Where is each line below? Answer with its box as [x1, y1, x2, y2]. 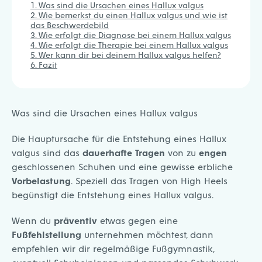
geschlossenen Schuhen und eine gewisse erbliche [12, 161, 233, 173]
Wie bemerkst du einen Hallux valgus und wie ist [39, 9, 227, 20]
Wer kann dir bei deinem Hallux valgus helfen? [39, 49, 221, 60]
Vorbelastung [12, 175, 71, 187]
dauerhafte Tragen [82, 147, 165, 158]
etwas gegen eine [97, 215, 178, 226]
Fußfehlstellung [12, 229, 81, 240]
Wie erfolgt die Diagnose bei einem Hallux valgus [39, 29, 231, 40]
